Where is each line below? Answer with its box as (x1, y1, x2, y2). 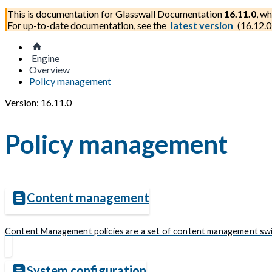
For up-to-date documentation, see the (7, 19, 168, 31)
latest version (171, 19, 233, 31)
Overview (29, 64, 70, 75)
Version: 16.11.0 (5, 97, 72, 108)
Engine (32, 52, 59, 64)
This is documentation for (7, 8, 115, 19)
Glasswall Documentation (115, 8, 222, 19)
